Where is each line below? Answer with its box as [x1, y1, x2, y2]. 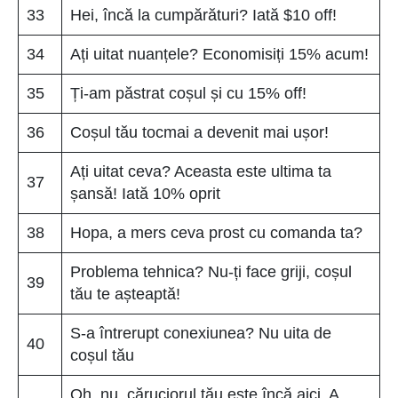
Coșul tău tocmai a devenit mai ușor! [70, 123, 329, 141]
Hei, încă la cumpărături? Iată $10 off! [70, 5, 337, 24]
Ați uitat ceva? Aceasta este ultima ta [70, 162, 331, 180]
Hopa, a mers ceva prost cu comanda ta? [70, 223, 362, 242]
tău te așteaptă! [70, 284, 180, 303]
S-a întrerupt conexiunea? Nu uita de [70, 323, 331, 342]
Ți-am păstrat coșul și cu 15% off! [70, 84, 306, 102]
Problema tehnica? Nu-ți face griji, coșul [70, 262, 352, 281]
